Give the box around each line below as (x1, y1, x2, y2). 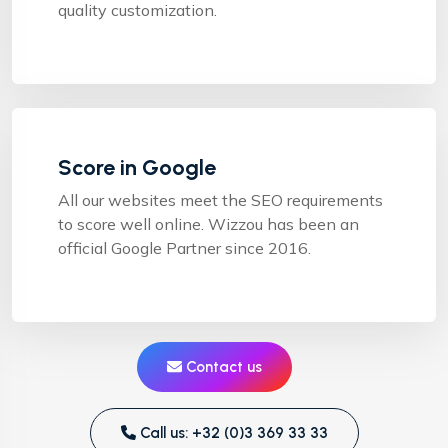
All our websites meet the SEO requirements (58, 189, 383, 210)
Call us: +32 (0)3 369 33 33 (135, 423, 328, 442)
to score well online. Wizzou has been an (58, 213, 359, 234)
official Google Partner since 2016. (58, 237, 311, 258)
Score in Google (58, 153, 216, 180)
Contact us (181, 357, 262, 376)
